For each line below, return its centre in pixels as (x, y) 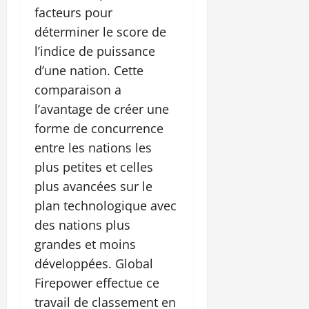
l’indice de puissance (95, 51)
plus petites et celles (94, 167)
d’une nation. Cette (89, 70)
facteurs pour (73, 12)
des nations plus (82, 225)
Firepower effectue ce (97, 282)
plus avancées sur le (93, 186)
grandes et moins (85, 244)
